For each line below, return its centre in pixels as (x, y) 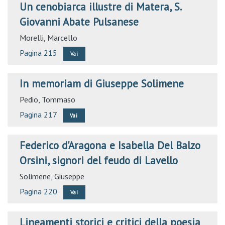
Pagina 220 (38, 191)
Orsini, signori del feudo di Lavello (99, 160)
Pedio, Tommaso (47, 99)
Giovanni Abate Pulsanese (79, 22)
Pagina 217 (38, 115)
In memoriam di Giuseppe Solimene (102, 84)
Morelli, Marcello (48, 38)
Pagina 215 (38, 53)
